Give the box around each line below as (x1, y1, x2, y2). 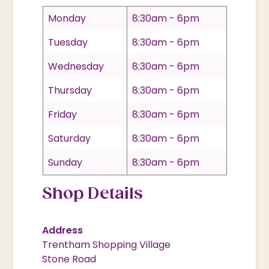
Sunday (47, 155, 82, 169)
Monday (47, 11, 86, 25)
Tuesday (47, 35, 88, 49)
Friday (47, 107, 77, 121)
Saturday (47, 131, 91, 145)
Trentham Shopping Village (42, 237, 171, 252)
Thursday (47, 83, 92, 97)
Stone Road (42, 252, 97, 266)
